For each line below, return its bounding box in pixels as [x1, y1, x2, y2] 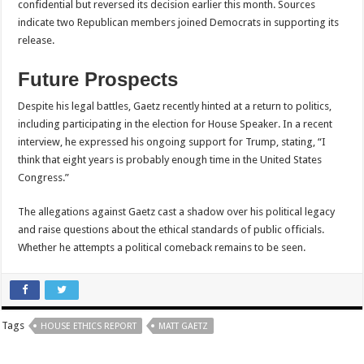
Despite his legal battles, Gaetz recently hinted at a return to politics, [18, 100, 332, 113]
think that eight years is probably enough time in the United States [18, 154, 323, 167]
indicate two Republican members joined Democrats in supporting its [18, 16, 340, 29]
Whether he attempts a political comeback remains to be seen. [18, 241, 306, 254]
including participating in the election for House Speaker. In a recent [18, 118, 333, 131]
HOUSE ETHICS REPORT [41, 321, 137, 332]
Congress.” [18, 171, 70, 184]
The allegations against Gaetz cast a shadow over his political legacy [18, 206, 336, 219]
